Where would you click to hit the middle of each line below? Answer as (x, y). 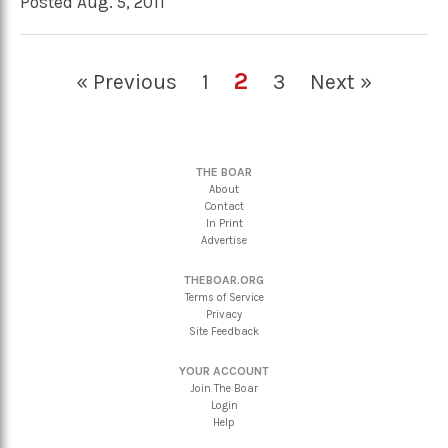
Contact (224, 206)
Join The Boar (224, 388)
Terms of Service (224, 297)
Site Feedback (224, 331)
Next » (341, 81)
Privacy (224, 314)
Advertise (224, 240)
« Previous (126, 81)
